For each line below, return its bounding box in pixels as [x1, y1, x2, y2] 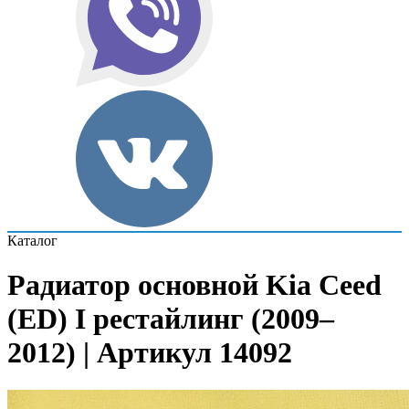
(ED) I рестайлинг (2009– [7, 302, 334, 336]
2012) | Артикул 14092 [7, 336, 292, 370]
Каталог [7, 233, 58, 248]
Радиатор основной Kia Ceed [7, 268, 382, 302]
